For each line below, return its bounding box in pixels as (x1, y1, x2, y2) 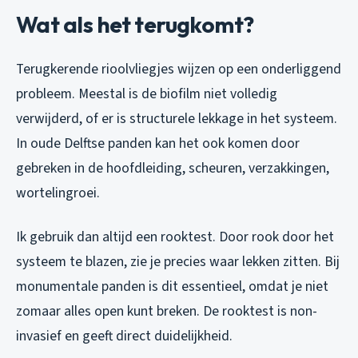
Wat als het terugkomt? (16, 10, 254, 38)
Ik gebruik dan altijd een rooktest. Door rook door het (16, 226, 334, 247)
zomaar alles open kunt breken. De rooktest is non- (16, 300, 317, 321)
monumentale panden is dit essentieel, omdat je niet (16, 276, 328, 296)
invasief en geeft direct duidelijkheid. (16, 325, 233, 346)
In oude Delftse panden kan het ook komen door (16, 133, 300, 153)
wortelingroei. (16, 182, 100, 203)
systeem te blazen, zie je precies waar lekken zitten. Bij (16, 251, 340, 272)
